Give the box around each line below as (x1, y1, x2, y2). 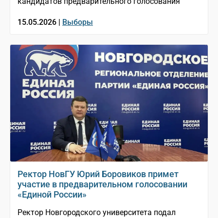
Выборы (62, 17, 93, 27)
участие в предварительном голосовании (18, 179, 187, 189)
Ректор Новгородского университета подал (18, 207, 176, 217)
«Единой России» (18, 189, 87, 200)
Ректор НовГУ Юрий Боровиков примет (18, 168, 179, 179)
